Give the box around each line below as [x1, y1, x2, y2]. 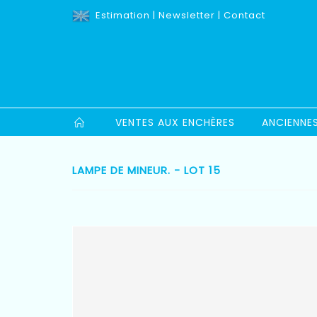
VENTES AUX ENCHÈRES [115, 115, 235, 130]
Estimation [96, 8, 150, 22]
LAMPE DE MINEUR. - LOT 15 [72, 163, 221, 178]
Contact [224, 8, 265, 22]
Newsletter [158, 8, 215, 22]
